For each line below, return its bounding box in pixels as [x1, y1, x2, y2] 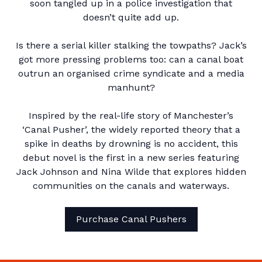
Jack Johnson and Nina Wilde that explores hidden [16, 166, 246, 177]
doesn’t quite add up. [83, 12, 179, 23]
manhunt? [107, 82, 155, 93]
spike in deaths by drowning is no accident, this [24, 138, 238, 149]
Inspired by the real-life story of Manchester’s [29, 110, 233, 121]
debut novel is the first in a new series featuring [23, 152, 239, 163]
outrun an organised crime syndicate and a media [18, 68, 244, 79]
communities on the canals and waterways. [33, 180, 229, 191]
